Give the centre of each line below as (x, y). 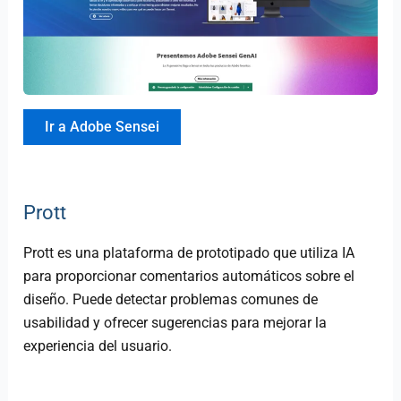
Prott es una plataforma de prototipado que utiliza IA (189, 253)
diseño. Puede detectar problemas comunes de (171, 300)
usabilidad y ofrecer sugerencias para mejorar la (175, 323)
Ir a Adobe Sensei (102, 127)
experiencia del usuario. (98, 346)
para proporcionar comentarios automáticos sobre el (189, 277)
